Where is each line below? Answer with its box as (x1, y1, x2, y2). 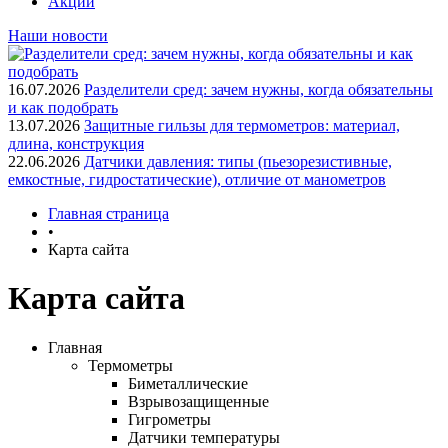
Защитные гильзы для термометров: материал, (84, 117, 400, 134)
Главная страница (48, 205, 169, 222)
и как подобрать (8, 99, 118, 116)
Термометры (88, 356, 173, 374)
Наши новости (8, 27, 108, 44)
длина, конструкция (8, 135, 144, 152)
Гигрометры (128, 410, 211, 428)
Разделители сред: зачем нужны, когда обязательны (84, 81, 433, 98)
